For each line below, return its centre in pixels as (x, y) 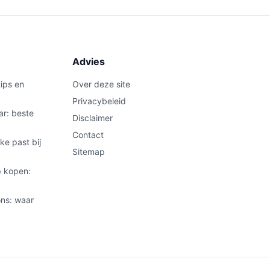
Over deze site (101, 84)
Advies (89, 61)
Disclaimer (93, 118)
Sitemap (89, 152)
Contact (88, 135)
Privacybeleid (99, 101)
